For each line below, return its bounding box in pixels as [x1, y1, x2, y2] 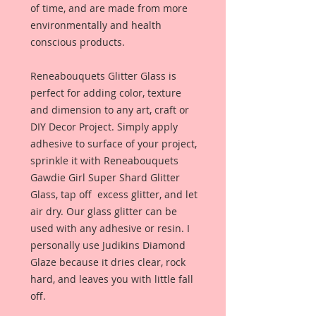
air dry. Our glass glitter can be [30, 205, 177, 218]
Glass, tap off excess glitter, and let [30, 188, 197, 201]
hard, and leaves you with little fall [30, 272, 193, 286]
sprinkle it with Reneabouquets [30, 154, 178, 167]
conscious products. [30, 35, 128, 49]
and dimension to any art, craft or [30, 103, 189, 116]
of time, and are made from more [30, 1, 188, 15]
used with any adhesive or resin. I [30, 221, 190, 235]
